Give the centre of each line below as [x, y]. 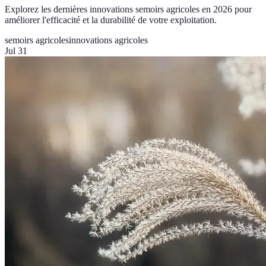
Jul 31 [16, 50]
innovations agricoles [108, 40]
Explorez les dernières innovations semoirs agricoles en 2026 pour [128, 9]
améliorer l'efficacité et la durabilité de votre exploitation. [111, 20]
